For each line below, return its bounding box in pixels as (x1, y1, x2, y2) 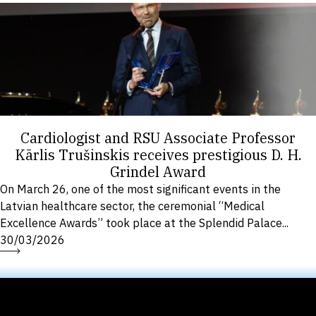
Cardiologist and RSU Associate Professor (20, 129, 296, 147)
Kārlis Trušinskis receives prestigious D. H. (14, 146, 302, 164)
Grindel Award (110, 163, 206, 181)
